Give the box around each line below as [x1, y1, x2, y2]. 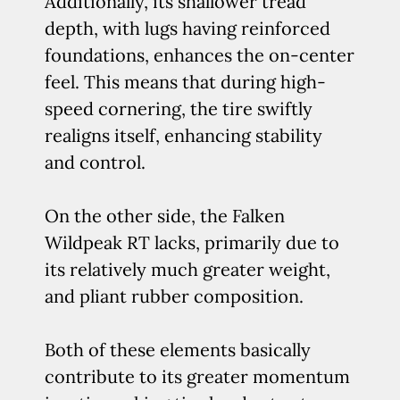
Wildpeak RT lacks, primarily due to [45, 231, 339, 254]
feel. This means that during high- [45, 71, 326, 93]
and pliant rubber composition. [45, 285, 304, 307]
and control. [45, 151, 146, 173]
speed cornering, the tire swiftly [45, 97, 312, 120]
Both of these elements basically [45, 338, 311, 361]
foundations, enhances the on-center [45, 44, 354, 66]
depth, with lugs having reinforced [45, 17, 330, 39]
